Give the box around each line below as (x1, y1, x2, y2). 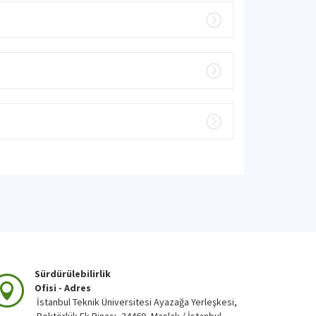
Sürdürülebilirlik (35, 267, 111, 280)
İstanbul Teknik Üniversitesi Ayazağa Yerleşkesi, (35, 296, 237, 308)
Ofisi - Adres (35, 281, 91, 294)
